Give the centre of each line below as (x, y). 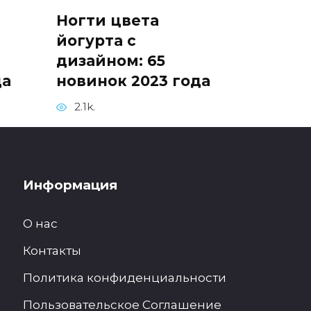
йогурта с (96, 41)
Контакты (52, 251)
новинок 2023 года (133, 81)
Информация (70, 185)
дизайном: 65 (111, 61)
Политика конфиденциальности (125, 277)
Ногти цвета (108, 21)
